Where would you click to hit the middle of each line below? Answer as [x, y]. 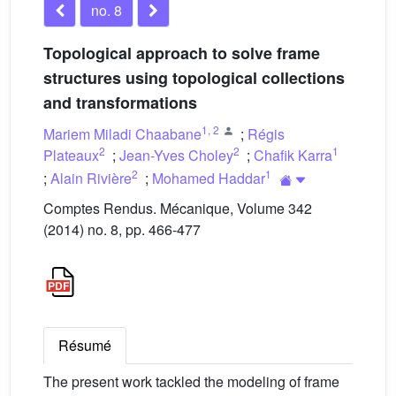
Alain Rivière [91, 178]
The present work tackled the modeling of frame [191, 381]
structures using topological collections [194, 78]
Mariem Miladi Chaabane [122, 134]
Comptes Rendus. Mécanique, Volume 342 [178, 208]
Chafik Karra [293, 155]
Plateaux [71, 155]
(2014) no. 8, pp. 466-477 [122, 229]
